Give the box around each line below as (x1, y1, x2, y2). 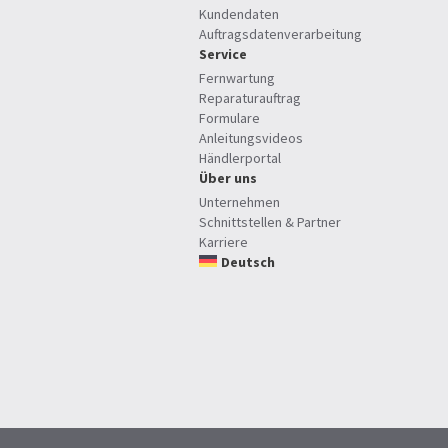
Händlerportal (199, 149, 281, 167)
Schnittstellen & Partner (199, 212, 341, 231)
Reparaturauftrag (199, 89, 301, 107)
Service (199, 45, 247, 64)
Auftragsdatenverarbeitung (199, 25, 362, 44)
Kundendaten (199, 5, 279, 24)
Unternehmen (199, 192, 280, 211)
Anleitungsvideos (199, 129, 303, 147)
